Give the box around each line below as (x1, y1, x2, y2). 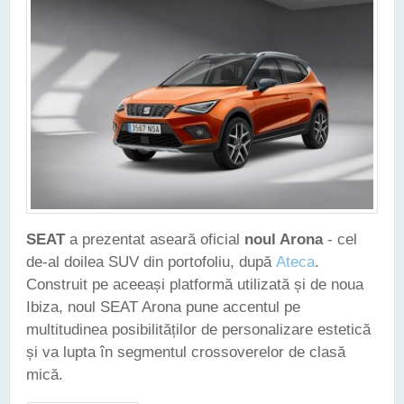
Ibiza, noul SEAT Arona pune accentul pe (26, 298, 300, 317)
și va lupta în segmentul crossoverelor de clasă (26, 344, 345, 362)
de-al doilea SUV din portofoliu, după (26, 253, 276, 271)
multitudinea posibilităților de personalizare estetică (26, 321, 371, 339)
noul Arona (244, 231, 323, 249)
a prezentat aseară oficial (65, 231, 244, 249)
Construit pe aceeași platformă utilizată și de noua (26, 276, 363, 294)
